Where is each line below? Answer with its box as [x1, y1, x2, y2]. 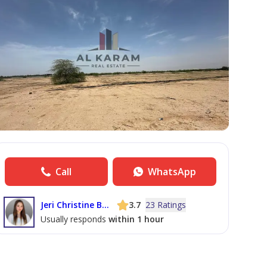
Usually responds [40, 213, 108, 225]
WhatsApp [147, 165, 196, 178]
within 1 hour [108, 213, 164, 225]
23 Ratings [145, 199, 186, 210]
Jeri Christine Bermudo [101, 199, 109, 210]
